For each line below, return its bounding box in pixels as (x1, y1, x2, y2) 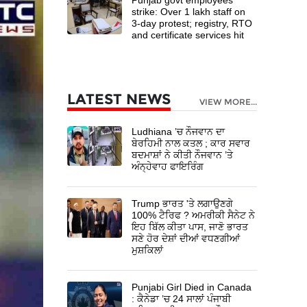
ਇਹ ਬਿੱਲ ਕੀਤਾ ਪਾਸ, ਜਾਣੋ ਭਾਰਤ (132, 221, 249, 232)
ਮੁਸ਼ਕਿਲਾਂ (132, 244, 164, 256)
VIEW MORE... (199, 96, 257, 107)
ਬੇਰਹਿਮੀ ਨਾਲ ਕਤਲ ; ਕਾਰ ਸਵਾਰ (132, 137, 251, 149)
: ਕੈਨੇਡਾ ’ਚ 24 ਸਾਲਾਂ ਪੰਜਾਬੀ (132, 293, 232, 304)
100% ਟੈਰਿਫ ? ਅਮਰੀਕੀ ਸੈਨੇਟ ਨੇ (132, 209, 256, 221)
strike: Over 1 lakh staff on (132, 5, 246, 17)
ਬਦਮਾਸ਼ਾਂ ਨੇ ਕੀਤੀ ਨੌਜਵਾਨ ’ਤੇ (132, 149, 234, 160)
